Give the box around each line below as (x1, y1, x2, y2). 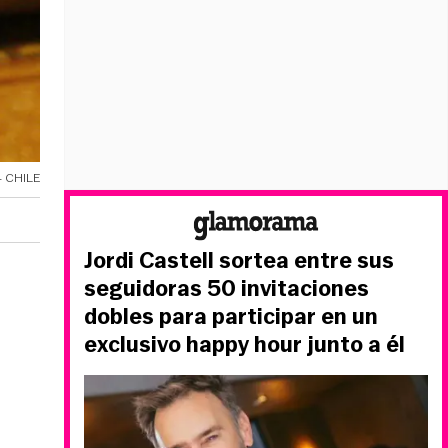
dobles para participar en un (84, 301, 378, 332)
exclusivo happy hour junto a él (84, 329, 405, 360)
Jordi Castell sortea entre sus (84, 245, 394, 276)
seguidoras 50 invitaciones (84, 273, 369, 304)
